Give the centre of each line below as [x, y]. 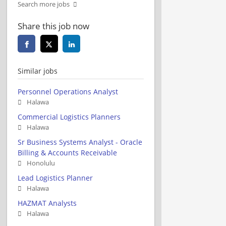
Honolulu [41, 163]
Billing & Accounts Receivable [67, 152]
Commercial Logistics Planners [69, 117]
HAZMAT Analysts [47, 203]
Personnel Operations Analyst [68, 91]
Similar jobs [38, 71]
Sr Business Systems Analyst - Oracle [80, 142]
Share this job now [53, 26]
